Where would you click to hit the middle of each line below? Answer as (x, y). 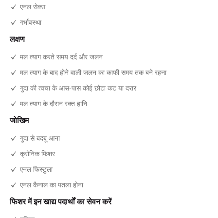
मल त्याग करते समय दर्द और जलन (61, 56)
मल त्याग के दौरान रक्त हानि (54, 103)
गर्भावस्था (31, 22)
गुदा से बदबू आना (40, 137)
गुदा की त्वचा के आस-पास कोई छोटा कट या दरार (78, 87)
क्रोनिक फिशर (37, 153)
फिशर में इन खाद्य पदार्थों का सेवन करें (61, 201)
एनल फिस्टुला (36, 169)
